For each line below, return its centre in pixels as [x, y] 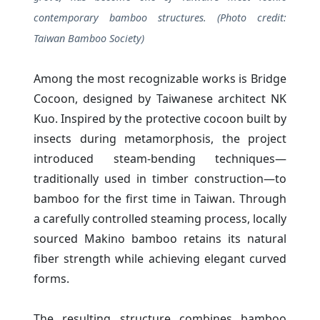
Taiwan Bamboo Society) [89, 38]
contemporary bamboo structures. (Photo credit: [160, 17]
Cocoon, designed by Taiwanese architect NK [160, 98]
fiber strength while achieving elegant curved [160, 258]
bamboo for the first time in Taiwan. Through [160, 198]
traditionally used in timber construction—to [160, 178]
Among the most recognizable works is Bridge [160, 78]
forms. [51, 278]
